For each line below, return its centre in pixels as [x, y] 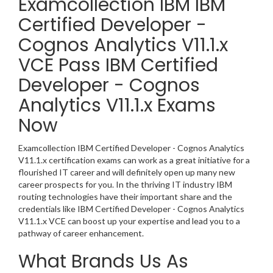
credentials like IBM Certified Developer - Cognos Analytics [131, 209]
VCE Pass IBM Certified [118, 66]
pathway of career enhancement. [81, 233]
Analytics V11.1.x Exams [117, 106]
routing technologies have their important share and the [125, 197]
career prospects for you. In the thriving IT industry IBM [125, 185]
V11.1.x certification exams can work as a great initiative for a [134, 160]
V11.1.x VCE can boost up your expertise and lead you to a [129, 221]
